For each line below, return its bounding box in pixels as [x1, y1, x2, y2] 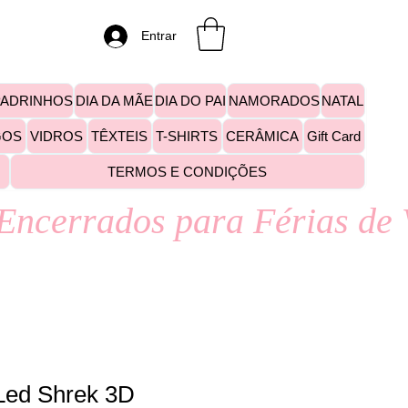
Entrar [141, 28, 178, 43]
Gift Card [307, 128, 362, 144]
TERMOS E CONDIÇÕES [107, 164, 268, 179]
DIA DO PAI [155, 93, 227, 108]
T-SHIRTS [156, 128, 219, 144]
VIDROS [30, 128, 84, 144]
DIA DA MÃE [75, 93, 153, 108]
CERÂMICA [226, 128, 300, 144]
